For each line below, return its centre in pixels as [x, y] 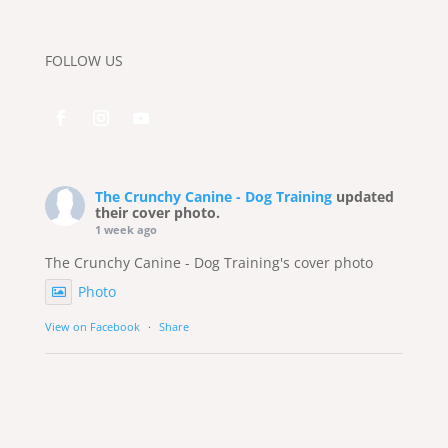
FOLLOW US [83, 60]
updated [364, 196]
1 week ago [125, 229]
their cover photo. [157, 212]
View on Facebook [92, 326]
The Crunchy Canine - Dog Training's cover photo [208, 262]
